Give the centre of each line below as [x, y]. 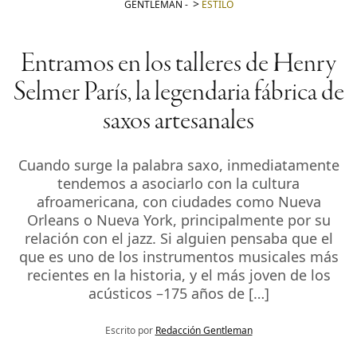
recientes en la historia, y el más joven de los [178, 275]
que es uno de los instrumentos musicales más [178, 256]
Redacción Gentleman [204, 330]
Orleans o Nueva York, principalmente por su [178, 220]
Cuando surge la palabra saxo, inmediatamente [178, 165]
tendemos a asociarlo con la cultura [178, 183]
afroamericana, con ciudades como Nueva [178, 201]
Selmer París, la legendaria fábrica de [178, 93]
